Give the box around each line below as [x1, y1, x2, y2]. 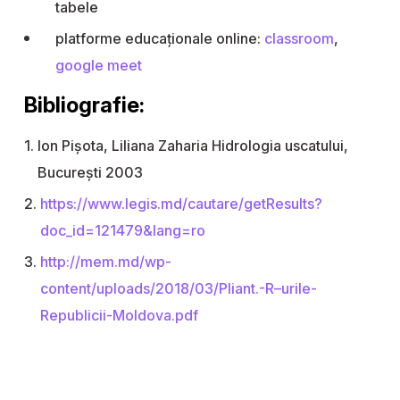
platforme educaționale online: [55, 29, 264, 48]
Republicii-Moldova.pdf [40, 306, 198, 325]
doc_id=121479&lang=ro [40, 221, 205, 240]
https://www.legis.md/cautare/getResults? [40, 195, 322, 213]
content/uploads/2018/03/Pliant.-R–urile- [40, 279, 317, 298]
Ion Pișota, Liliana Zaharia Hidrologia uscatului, [37, 137, 348, 155]
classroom [264, 29, 334, 48]
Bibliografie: [24, 92, 145, 119]
